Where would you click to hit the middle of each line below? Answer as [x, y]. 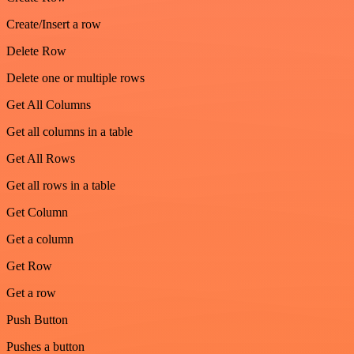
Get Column [37, 212]
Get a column [40, 239]
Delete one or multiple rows [75, 77]
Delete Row [36, 51]
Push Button [37, 319]
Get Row [29, 265]
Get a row [31, 292]
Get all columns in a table [70, 131]
